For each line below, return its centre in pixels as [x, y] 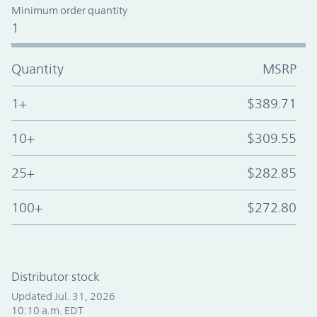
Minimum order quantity [69, 11]
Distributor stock [56, 277]
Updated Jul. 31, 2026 [63, 296]
